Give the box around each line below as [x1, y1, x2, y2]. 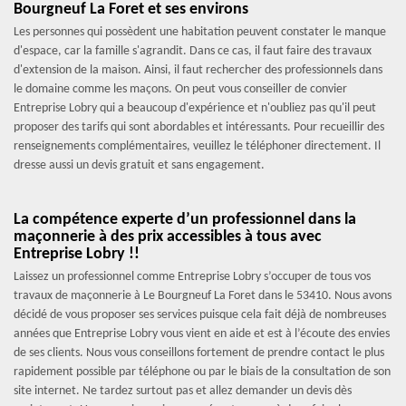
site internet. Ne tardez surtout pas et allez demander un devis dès [14, 384, 352, 398]
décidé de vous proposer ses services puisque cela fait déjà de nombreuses [14, 308, 386, 322]
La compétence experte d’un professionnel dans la [14, 211, 356, 228]
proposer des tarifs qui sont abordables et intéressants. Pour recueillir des [14, 121, 384, 134]
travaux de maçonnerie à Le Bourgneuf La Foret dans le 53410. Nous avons [14, 289, 391, 303]
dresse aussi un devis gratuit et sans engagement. [14, 159, 265, 172]
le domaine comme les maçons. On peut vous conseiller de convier [14, 82, 347, 96]
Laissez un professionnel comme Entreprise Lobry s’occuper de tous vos [14, 270, 371, 284]
